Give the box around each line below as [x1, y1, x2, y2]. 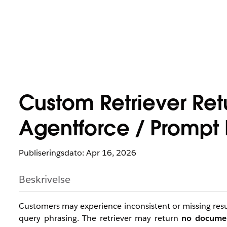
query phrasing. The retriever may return [19, 213, 181, 223]
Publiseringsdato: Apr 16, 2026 [19, 147, 136, 158]
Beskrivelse [19, 173, 70, 186]
